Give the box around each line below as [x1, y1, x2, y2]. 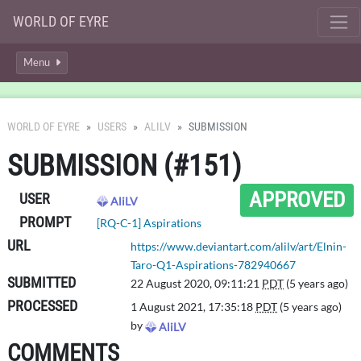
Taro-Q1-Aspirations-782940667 [131, 258, 297, 272]
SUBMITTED [7, 274, 76, 291]
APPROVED [249, 186, 346, 213]
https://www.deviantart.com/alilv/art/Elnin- [131, 239, 347, 253]
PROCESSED [7, 297, 77, 314]
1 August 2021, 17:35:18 [131, 300, 256, 313]
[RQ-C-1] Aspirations [97, 216, 202, 230]
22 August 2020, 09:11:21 [131, 276, 263, 290]
